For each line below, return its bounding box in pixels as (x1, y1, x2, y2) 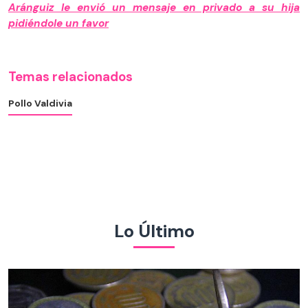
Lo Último (113, 219, 195, 243)
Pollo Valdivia (8, 96, 72, 109)
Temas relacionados (8, 68, 133, 85)
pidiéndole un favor (8, 16, 109, 30)
